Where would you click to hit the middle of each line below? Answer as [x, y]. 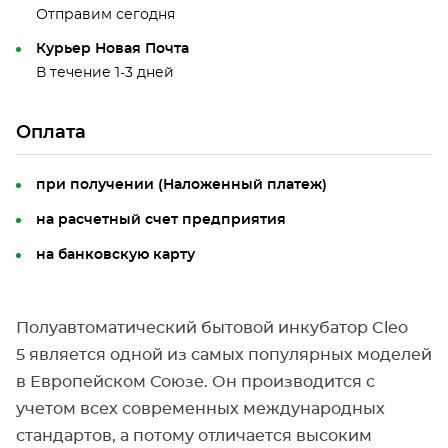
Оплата [51, 133]
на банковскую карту [115, 255]
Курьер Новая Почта [112, 49]
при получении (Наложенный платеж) [181, 185]
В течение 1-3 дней [105, 73]
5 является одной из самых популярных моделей [224, 355]
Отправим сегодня [105, 15]
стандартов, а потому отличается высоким [194, 436]
